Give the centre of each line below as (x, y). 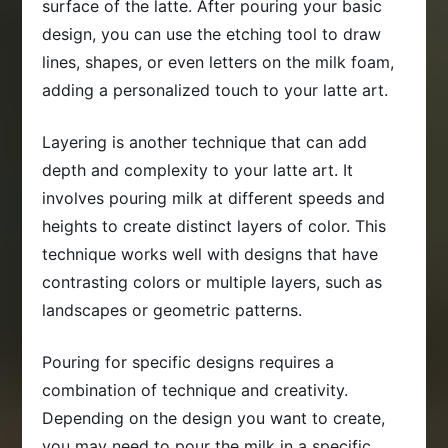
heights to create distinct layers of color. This (214, 225)
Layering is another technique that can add (205, 141)
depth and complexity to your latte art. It (198, 169)
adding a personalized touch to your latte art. (215, 89)
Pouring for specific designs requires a (188, 361)
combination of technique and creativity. (195, 389)
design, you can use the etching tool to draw (212, 33)
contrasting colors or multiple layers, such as (212, 281)
